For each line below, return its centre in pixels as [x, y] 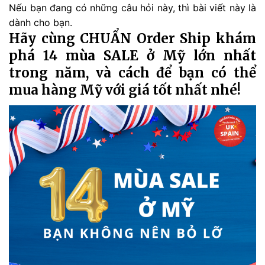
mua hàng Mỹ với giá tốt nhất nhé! [125, 90]
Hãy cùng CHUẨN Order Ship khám [132, 38]
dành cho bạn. [41, 22]
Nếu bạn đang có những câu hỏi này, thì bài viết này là [132, 7]
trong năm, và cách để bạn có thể [132, 72]
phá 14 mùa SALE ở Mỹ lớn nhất [132, 55]
